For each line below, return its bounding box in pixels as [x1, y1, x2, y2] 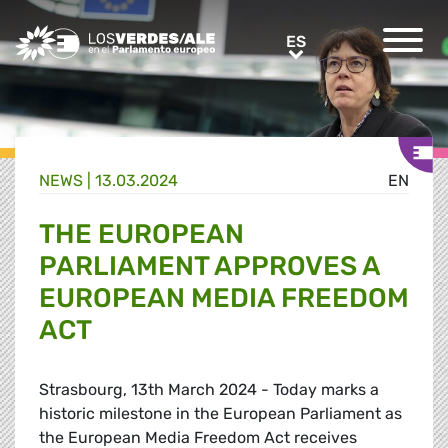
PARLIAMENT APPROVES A [39, 250, 380, 283]
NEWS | [39, 171, 95, 191]
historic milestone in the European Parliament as [39, 404, 402, 424]
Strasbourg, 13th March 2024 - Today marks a [39, 380, 379, 400]
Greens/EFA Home [14, 26, 152, 45]
